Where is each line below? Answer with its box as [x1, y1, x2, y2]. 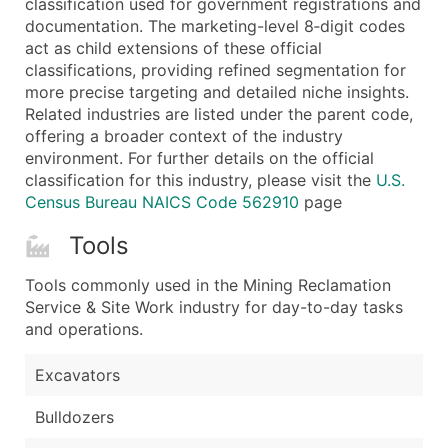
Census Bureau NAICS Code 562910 [25, 192, 299, 212]
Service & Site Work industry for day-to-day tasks [25, 296, 403, 317]
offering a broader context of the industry [25, 126, 343, 146]
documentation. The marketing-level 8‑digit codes [25, 16, 405, 36]
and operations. [25, 318, 143, 339]
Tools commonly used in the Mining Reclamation [25, 274, 391, 295]
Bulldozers [35, 406, 114, 427]
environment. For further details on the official [25, 148, 374, 168]
